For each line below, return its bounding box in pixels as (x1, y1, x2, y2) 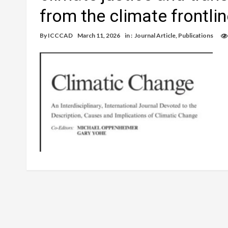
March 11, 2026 (77, 32, 120, 39)
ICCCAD (48, 32, 73, 39)
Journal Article (134, 32, 176, 39)
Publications (178, 32, 213, 39)
